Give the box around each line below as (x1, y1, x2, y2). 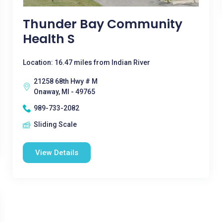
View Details (35, 148, 78, 157)
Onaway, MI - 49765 (33, 88, 95, 96)
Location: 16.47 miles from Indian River (22, 58, 150, 66)
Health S (22, 30, 75, 48)
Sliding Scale (33, 120, 77, 128)
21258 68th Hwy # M (33, 77, 98, 85)
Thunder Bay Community (22, 15, 182, 33)
